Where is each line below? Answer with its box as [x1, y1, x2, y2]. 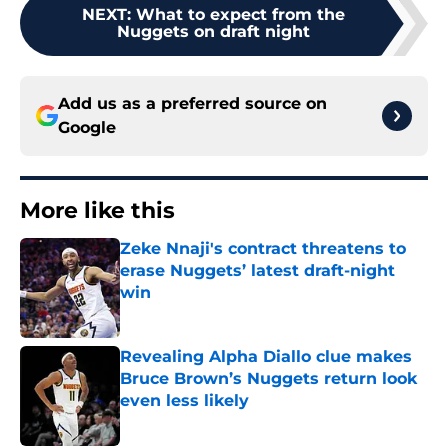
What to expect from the [135, 5, 345, 25]
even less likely [120, 391, 249, 411]
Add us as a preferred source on [58, 94, 327, 114]
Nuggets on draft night [116, 22, 310, 42]
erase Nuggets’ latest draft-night [120, 261, 395, 281]
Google [58, 118, 116, 138]
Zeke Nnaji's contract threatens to [120, 239, 406, 259]
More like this [20, 197, 175, 225]
